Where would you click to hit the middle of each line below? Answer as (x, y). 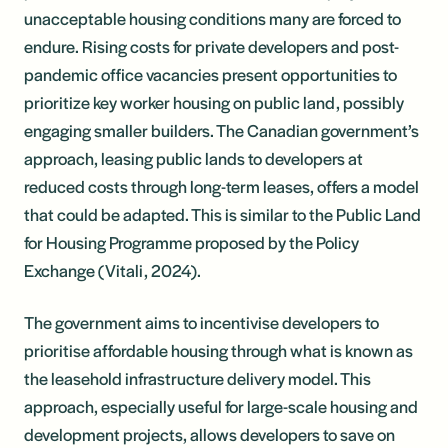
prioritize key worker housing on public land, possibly (214, 101)
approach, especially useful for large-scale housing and (221, 405)
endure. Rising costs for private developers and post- (211, 45)
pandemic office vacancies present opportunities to (210, 73)
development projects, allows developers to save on (209, 433)
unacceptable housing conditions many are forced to (212, 17)
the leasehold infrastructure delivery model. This (197, 377)
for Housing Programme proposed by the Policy (191, 241)
